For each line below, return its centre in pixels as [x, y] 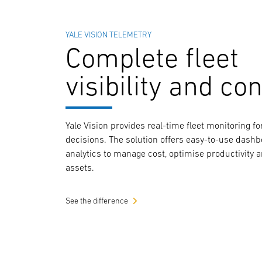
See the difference [97, 201]
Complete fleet [152, 57]
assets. [80, 167]
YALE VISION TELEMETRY [109, 35]
